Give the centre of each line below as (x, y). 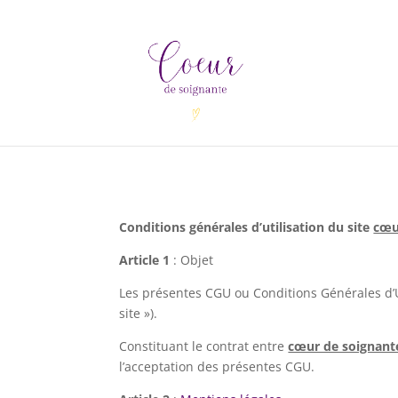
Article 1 (145, 259)
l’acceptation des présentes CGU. (217, 366)
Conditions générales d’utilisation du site (247, 227)
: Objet (192, 259)
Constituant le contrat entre (204, 346)
